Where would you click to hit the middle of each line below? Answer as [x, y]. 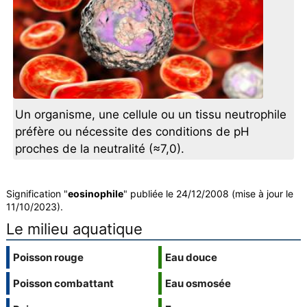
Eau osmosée [198, 284]
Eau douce [191, 258]
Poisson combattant [63, 284]
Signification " [37, 194]
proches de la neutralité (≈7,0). [100, 149]
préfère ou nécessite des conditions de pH [133, 132]
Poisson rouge [48, 258]
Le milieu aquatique [74, 229]
